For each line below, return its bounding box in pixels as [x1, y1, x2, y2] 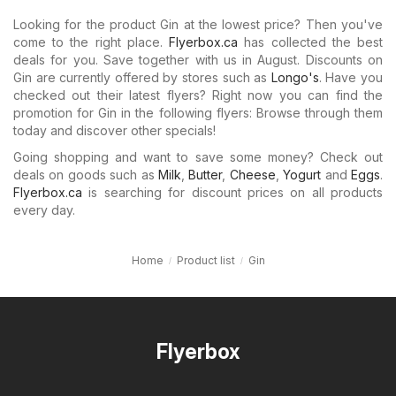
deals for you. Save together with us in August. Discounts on [13, 51, 383, 67]
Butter [188, 166, 223, 182]
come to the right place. [13, 34, 170, 49]
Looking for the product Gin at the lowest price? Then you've [13, 16, 383, 32]
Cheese [229, 166, 276, 182]
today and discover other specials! [13, 122, 216, 138]
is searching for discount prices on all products [82, 184, 383, 200]
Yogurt [283, 166, 322, 182]
